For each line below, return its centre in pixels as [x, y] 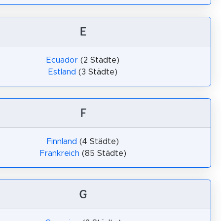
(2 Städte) [99, 60]
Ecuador [62, 60]
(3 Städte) [97, 72]
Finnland [62, 142]
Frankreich [59, 153]
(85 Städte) [103, 153]
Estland [62, 72]
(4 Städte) [98, 142]
